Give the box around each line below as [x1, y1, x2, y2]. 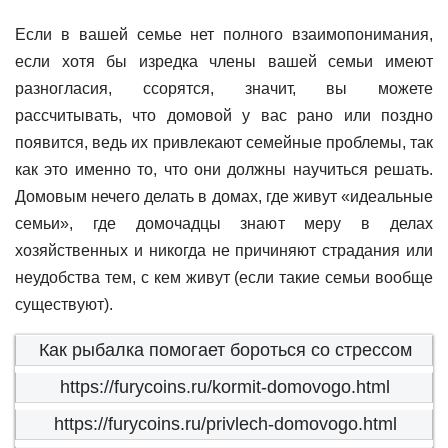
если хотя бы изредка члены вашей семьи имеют [15, 53, 433, 70]
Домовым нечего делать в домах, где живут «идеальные [15, 188, 433, 205]
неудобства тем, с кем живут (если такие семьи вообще [15, 269, 433, 286]
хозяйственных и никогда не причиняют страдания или [15, 242, 433, 259]
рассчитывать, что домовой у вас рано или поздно [15, 107, 433, 124]
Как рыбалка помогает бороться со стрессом [38, 340, 412, 360]
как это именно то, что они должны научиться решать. [15, 161, 433, 178]
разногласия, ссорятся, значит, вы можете [15, 80, 433, 97]
